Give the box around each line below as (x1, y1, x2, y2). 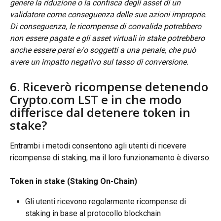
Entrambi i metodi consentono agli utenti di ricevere (10, 141, 188, 150)
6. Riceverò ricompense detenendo (10, 78, 211, 95)
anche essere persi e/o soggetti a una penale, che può (10, 45, 198, 55)
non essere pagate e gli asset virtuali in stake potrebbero (10, 34, 207, 43)
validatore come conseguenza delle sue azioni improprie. (10, 10, 209, 20)
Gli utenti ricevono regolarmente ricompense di (25, 196, 188, 206)
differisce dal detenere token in (10, 104, 193, 120)
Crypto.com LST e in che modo (10, 91, 184, 108)
